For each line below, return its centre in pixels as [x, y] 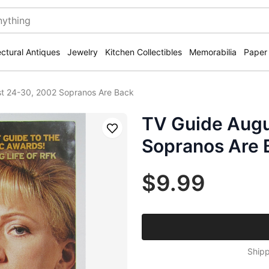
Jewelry [83, 52]
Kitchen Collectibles [144, 52]
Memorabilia [213, 52]
